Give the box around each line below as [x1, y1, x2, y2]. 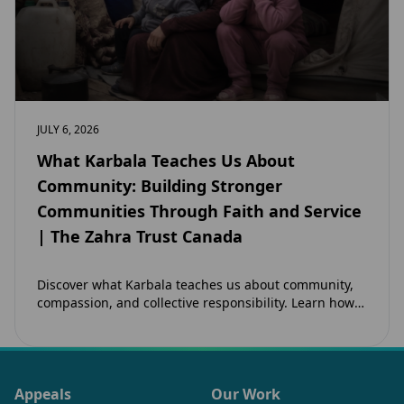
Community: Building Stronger [37, 174, 282, 197]
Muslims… [37, 329, 98, 347]
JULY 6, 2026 [37, 121, 99, 137]
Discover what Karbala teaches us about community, [37, 275, 353, 293]
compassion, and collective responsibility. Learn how [37, 293, 354, 311]
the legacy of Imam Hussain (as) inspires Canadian [37, 311, 344, 329]
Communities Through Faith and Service [37, 199, 362, 222]
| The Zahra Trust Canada [37, 225, 243, 247]
